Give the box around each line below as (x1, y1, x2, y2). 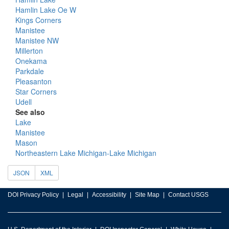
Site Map (135, 191, 159, 198)
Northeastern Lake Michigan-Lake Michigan (15, 148, 156, 158)
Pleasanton (15, 76, 52, 86)
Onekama (15, 56, 47, 66)
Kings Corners (15, 15, 61, 25)
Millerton (15, 45, 43, 56)
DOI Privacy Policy (8, 191, 59, 198)
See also (15, 107, 45, 117)
